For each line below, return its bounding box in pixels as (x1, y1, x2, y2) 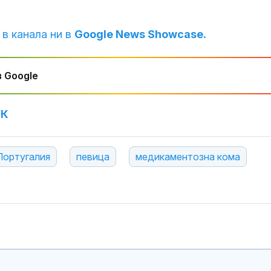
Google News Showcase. (74, 28, 206, 41)
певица (76, 151, 109, 163)
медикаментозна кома (135, 151, 240, 163)
